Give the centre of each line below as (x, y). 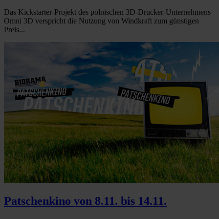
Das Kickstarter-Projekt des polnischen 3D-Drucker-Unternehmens (107, 12)
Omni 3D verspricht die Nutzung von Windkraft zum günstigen (101, 21)
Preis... (14, 29)
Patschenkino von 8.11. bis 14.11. (85, 201)
